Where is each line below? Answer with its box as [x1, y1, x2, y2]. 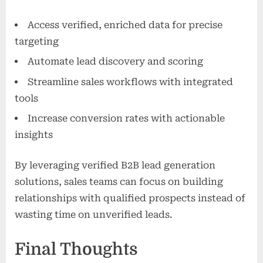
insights [15, 129, 53, 140]
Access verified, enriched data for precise [28, 19, 222, 31]
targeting [15, 35, 59, 47]
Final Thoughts [15, 239, 138, 259]
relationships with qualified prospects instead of [15, 192, 245, 204]
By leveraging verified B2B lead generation [15, 159, 215, 171]
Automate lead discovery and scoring [28, 56, 203, 68]
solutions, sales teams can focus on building [15, 176, 223, 187]
